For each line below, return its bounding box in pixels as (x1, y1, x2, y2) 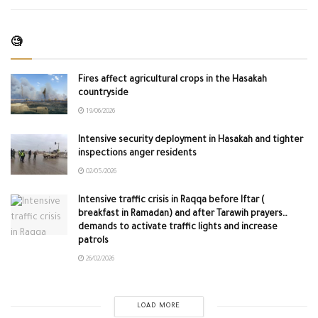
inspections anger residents (78, 148, 197, 159)
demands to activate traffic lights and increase (78, 222, 278, 233)
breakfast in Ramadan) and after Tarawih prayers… (78, 209, 287, 219)
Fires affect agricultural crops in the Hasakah (78, 75, 267, 85)
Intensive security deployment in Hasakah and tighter (78, 135, 303, 146)
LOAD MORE (137, 302, 181, 310)
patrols (78, 236, 109, 246)
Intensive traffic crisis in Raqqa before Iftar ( (78, 195, 265, 206)
